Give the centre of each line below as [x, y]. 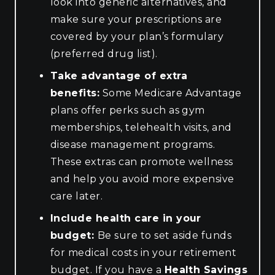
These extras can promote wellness [142, 161]
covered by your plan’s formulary [137, 36]
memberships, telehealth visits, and [141, 127]
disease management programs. [133, 144]
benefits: [75, 93]
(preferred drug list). [104, 53]
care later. [77, 196]
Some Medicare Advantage [171, 93]
